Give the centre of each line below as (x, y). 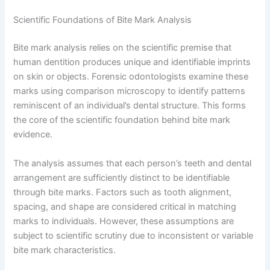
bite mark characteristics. (65, 250)
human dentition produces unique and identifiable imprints (132, 62)
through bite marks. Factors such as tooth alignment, (123, 192)
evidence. (33, 135)
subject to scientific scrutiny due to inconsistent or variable (133, 235)
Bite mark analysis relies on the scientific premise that (123, 48)
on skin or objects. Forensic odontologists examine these (131, 77)
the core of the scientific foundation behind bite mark (122, 120)
